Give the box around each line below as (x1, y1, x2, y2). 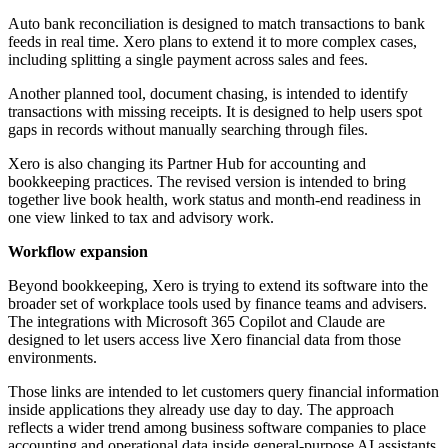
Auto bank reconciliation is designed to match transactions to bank (8, 15, 425, 33)
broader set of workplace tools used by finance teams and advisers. (8, 295, 427, 313)
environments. (8, 349, 97, 367)
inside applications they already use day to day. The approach (8, 401, 394, 419)
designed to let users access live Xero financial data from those (8, 331, 401, 349)
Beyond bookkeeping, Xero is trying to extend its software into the (8, 277, 428, 295)
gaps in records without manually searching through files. (8, 121, 368, 139)
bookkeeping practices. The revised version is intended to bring (8, 173, 406, 191)
